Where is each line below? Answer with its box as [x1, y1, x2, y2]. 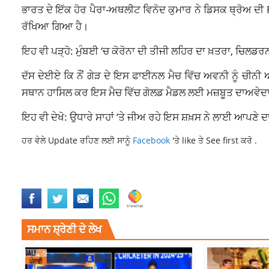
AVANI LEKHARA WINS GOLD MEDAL [84, 177, 218, 186]
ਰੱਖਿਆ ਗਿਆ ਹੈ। [21, 19, 88, 34]
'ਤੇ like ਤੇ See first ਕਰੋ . [172, 134, 257, 147]
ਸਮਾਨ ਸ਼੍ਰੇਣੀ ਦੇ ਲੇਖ [26, 222, 101, 237]
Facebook [132, 134, 172, 147]
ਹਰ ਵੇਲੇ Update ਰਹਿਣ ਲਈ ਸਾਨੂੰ [21, 134, 133, 147]
